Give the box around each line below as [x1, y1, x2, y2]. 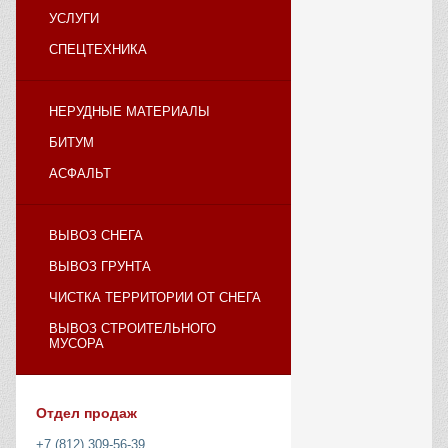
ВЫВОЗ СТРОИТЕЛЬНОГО [49, 321, 216, 337]
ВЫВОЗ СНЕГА [49, 228, 143, 244]
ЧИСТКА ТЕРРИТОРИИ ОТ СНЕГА [49, 290, 261, 306]
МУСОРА [49, 336, 104, 352]
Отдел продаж [36, 405, 137, 422]
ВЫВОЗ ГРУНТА [49, 259, 151, 275]
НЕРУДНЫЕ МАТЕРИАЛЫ [49, 104, 210, 120]
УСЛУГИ [49, 11, 99, 27]
